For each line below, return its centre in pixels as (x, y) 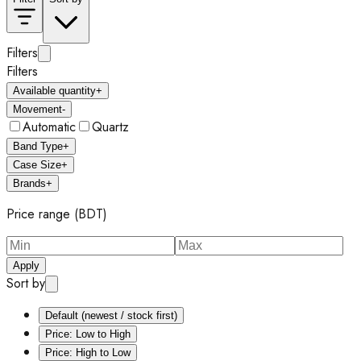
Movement (37, 109)
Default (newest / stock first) (111, 315)
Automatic (49, 127)
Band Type (38, 146)
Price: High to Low (88, 353)
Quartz (110, 127)
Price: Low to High (88, 334)
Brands (29, 183)
